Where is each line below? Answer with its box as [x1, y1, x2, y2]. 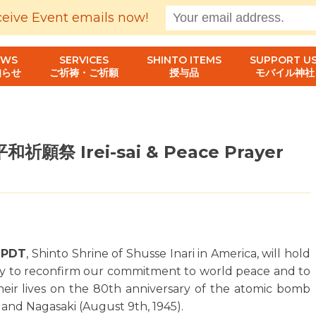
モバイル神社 [255, 66, 315, 79]
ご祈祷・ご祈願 [49, 66, 119, 79]
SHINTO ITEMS [147, 54, 221, 66]
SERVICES [59, 54, 109, 66]
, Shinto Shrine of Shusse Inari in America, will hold [26, 247, 310, 260]
